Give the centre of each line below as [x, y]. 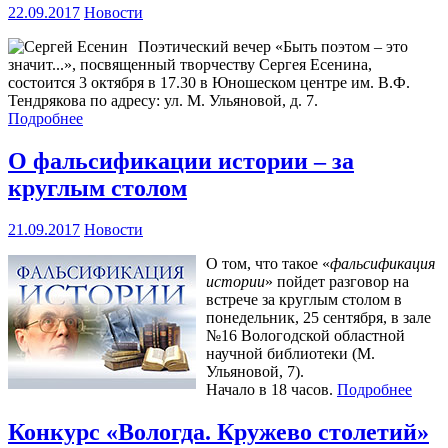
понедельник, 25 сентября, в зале [318, 318]
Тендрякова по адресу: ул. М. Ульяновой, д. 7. [163, 100]
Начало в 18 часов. [271, 390]
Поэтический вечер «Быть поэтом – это [273, 46]
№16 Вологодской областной [305, 336]
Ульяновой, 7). [255, 372]
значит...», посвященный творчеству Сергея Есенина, [190, 64]
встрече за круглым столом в [304, 300]
